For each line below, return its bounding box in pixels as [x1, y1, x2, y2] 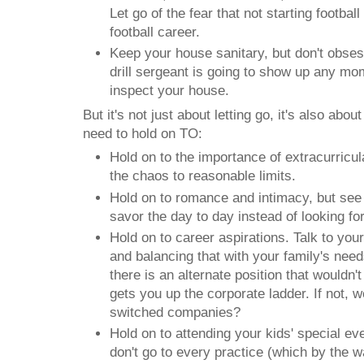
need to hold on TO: [83, 125, 202, 141]
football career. [110, 24, 200, 40]
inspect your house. [110, 83, 229, 99]
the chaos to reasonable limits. [110, 168, 296, 184]
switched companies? [110, 304, 240, 320]
